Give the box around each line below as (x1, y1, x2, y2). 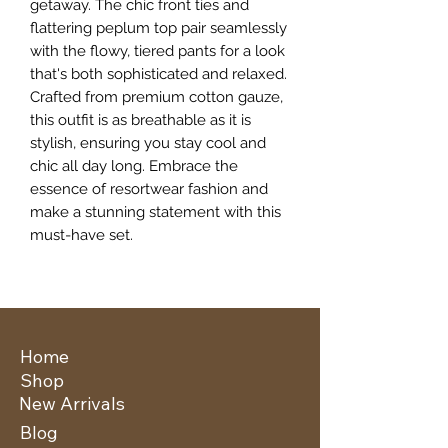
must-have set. (30, 225, 133, 244)
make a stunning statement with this (30, 202, 281, 221)
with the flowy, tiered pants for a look (30, 41, 285, 60)
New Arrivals (19, 391, 125, 415)
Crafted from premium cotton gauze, (30, 87, 283, 106)
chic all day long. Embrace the (30, 156, 238, 175)
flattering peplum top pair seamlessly (30, 18, 287, 37)
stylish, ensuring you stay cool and (30, 133, 266, 152)
